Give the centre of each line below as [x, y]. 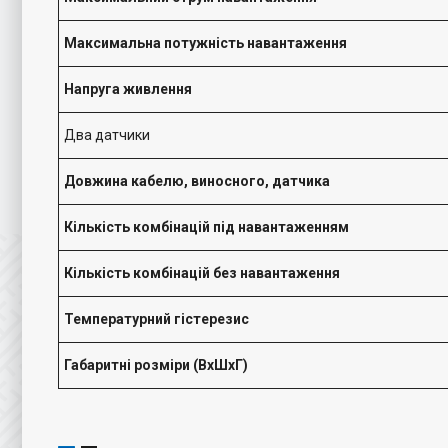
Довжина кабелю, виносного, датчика [197, 181]
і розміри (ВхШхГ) [187, 365]
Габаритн [95, 365]
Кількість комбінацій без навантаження [202, 273]
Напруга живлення [128, 89]
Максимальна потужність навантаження [205, 43]
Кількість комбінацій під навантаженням [206, 227]
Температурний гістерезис [156, 319]
